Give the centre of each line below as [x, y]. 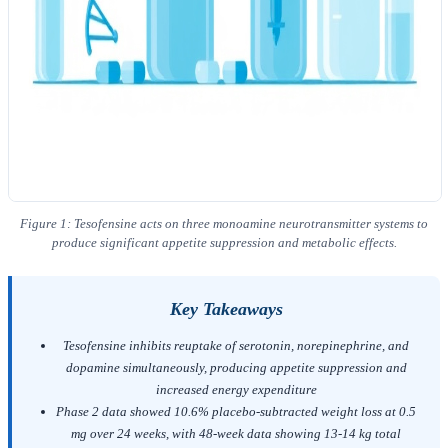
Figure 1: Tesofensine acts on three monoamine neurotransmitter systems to [224, 224]
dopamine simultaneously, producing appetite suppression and [236, 368]
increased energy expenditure [236, 390]
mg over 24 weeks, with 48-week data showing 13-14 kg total [236, 434]
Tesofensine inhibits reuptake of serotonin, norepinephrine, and [236, 346]
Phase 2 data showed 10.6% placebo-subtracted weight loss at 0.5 [236, 412]
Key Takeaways [226, 309]
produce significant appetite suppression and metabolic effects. [224, 243]
